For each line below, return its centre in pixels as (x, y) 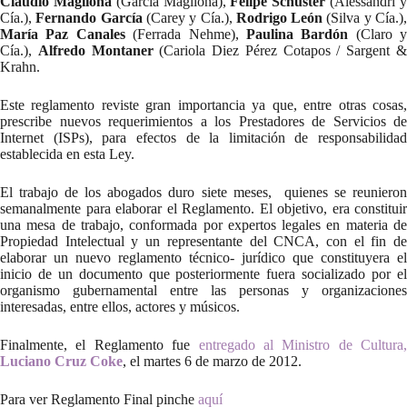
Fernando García (89, 18)
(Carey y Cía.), (189, 18)
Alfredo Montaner (95, 50)
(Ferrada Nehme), (185, 34)
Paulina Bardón (297, 34)
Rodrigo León (279, 18)
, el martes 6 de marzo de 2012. (212, 361)
